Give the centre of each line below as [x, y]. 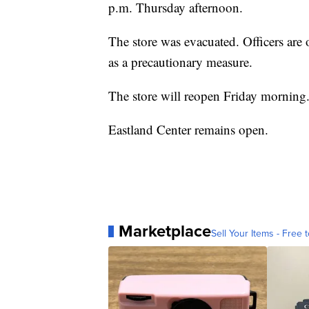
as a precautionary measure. [180, 62]
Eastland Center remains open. [190, 130]
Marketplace [165, 231]
